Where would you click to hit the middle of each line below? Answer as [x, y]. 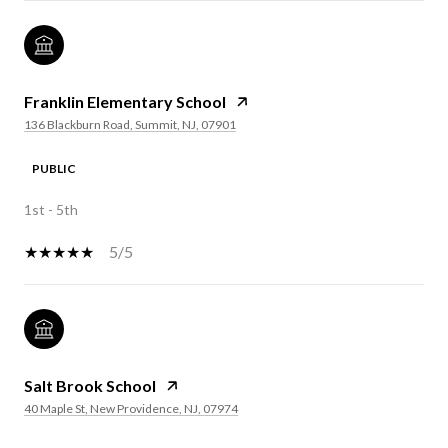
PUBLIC [54, 168]
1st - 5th [51, 209]
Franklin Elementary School [125, 101]
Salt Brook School [90, 385]
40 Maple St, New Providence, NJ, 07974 [131, 408]
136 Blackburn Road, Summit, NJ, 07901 [130, 124]
